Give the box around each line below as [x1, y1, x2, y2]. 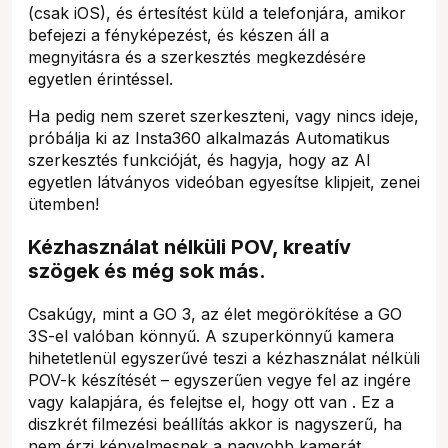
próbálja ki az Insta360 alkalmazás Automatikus [28, 127, 390, 148]
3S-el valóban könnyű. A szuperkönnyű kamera [28, 325, 394, 346]
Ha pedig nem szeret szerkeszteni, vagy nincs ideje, [28, 105, 419, 126]
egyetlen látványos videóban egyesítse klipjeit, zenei [28, 171, 420, 192]
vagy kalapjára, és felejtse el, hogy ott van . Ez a [28, 391, 394, 412]
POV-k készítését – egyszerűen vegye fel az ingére [28, 369, 411, 390]
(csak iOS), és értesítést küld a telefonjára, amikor [28, 2, 406, 23]
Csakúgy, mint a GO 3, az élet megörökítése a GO [28, 303, 402, 324]
